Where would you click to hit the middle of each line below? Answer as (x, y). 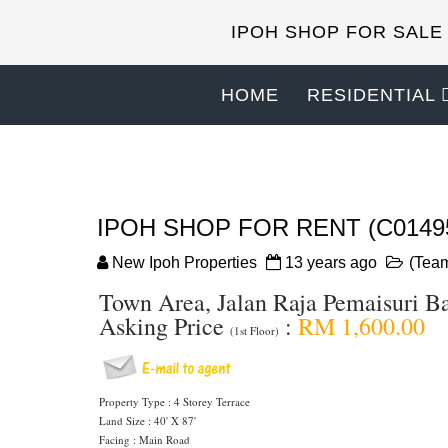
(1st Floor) (254, 330)
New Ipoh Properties (184, 262)
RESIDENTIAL (371, 95)
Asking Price (164, 326)
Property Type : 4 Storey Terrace (174, 401)
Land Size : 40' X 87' (147, 420)
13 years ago (331, 262)
